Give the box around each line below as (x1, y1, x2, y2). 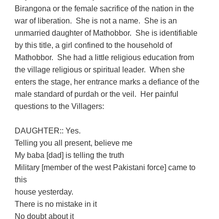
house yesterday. (15, 187, 74, 196)
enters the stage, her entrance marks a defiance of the (15, 77, 200, 86)
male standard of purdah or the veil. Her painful (15, 89, 179, 98)
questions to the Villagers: (15, 102, 105, 110)
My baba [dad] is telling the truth (15, 151, 125, 159)
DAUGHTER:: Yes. (15, 126, 81, 135)
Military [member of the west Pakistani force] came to (15, 163, 196, 172)
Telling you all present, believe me (15, 138, 135, 147)
